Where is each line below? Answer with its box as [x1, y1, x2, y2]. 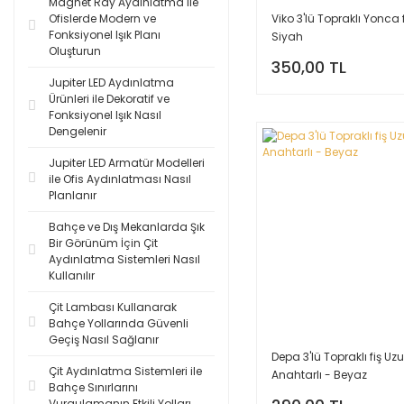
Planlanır [49, 188, 96, 203]
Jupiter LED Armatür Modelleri [49, 155, 205, 170]
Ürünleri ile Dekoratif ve [49, 91, 170, 106]
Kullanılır [49, 268, 95, 283]
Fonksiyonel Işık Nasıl [49, 107, 161, 123]
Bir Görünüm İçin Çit [49, 235, 158, 251]
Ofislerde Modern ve [49, 11, 156, 26]
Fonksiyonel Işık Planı [49, 27, 161, 42]
